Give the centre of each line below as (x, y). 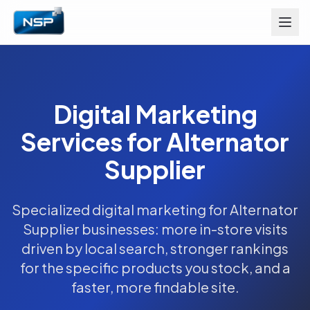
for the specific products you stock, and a (155, 267)
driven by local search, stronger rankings (155, 248)
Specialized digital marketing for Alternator (155, 209)
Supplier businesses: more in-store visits (155, 229)
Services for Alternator (155, 142)
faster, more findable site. (155, 287)
